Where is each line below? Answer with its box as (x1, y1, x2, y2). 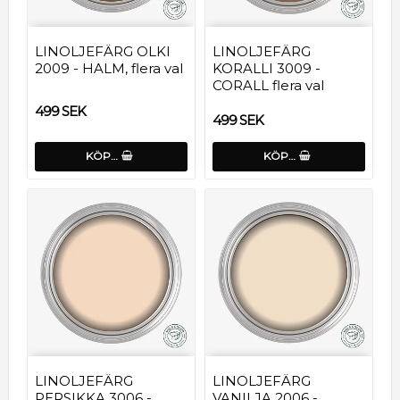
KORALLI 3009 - (212, 59, 321, 77)
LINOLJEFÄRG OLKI (35, 42, 171, 60)
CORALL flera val (212, 76, 324, 94)
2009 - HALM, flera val (35, 59, 183, 77)
